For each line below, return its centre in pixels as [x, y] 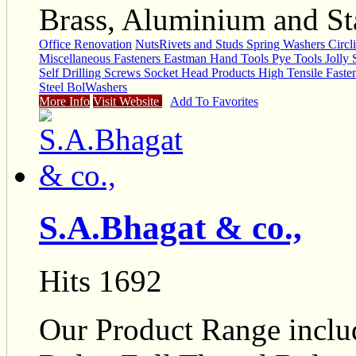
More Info [64, 101]
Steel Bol [62, 87]
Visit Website [128, 101]
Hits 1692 [101, 281]
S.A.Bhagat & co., [170, 228]
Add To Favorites [214, 101]
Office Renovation [85, 44]
